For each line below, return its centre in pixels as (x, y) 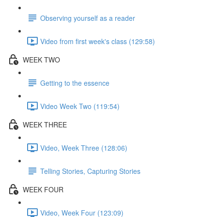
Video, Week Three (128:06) (84, 147)
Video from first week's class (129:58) (98, 41)
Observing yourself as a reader (88, 18)
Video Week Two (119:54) (80, 106)
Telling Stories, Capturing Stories (90, 171)
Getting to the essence (75, 83)
